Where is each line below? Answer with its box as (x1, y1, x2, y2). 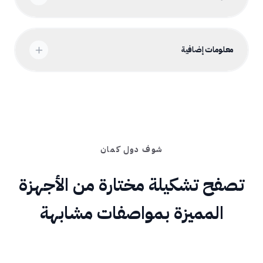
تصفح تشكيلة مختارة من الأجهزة (19, 171, 244, 198)
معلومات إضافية (181, 43, 234, 56)
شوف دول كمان (100, 143, 163, 156)
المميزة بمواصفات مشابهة (39, 200, 224, 226)
